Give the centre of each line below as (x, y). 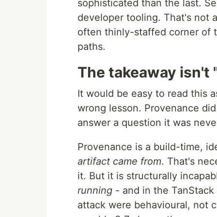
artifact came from (119, 162)
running (95, 191)
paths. (92, 47)
